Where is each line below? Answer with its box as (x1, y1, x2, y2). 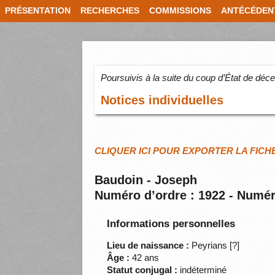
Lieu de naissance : (107, 240, 190, 251)
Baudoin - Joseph (95, 173, 198, 187)
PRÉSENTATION (5, 6, 71, 15)
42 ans (130, 252, 160, 263)
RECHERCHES (80, 6, 139, 15)
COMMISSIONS (149, 6, 211, 15)
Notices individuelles (101, 93, 224, 107)
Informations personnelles (107, 218, 236, 230)
